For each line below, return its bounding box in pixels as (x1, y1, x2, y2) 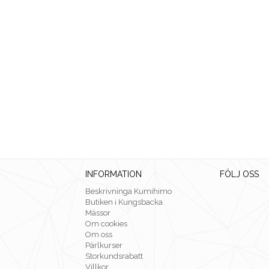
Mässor (85, 208, 110, 218)
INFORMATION (85, 169, 142, 180)
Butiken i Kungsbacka (85, 198, 163, 207)
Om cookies (85, 219, 127, 229)
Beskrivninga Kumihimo (85, 187, 172, 196)
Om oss (85, 230, 112, 240)
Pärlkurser (85, 241, 122, 250)
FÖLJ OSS (220, 169, 259, 180)
